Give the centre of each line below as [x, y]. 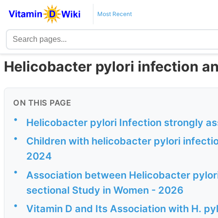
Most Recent [114, 14]
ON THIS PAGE [42, 103]
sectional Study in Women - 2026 [105, 190]
